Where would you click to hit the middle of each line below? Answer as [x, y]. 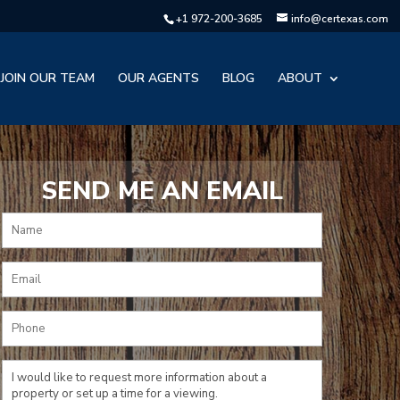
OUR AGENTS [158, 78]
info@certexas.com [339, 19]
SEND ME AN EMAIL [162, 191]
